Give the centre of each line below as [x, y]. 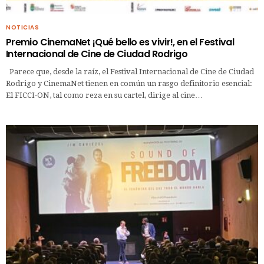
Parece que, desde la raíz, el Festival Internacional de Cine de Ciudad [130, 72]
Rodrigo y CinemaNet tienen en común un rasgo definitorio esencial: [129, 84]
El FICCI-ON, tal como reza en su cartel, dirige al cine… [104, 95]
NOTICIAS [22, 28]
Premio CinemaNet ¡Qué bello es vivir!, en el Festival [120, 42]
